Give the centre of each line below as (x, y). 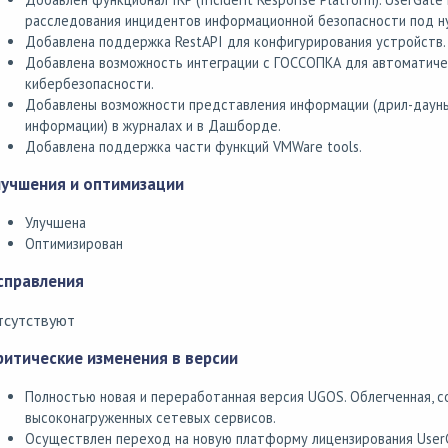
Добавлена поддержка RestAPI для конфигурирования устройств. (235, 42)
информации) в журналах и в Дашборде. (152, 126)
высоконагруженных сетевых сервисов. (150, 417)
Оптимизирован (73, 244)
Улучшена (55, 223)
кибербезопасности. (89, 84)
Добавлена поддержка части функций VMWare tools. (193, 147)
